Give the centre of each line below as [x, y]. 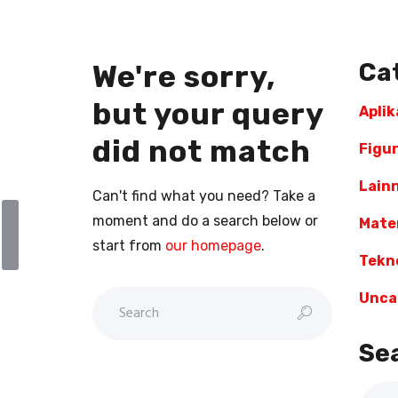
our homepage [213, 246]
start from [129, 246]
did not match [202, 151]
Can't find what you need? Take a [204, 196]
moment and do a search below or [205, 221]
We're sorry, [184, 77]
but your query [208, 114]
